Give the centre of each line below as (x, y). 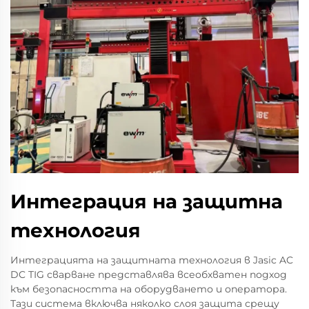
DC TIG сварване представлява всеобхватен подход (149, 275)
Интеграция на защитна (147, 201)
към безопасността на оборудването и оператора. (149, 289)
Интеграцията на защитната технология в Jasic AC (152, 260)
